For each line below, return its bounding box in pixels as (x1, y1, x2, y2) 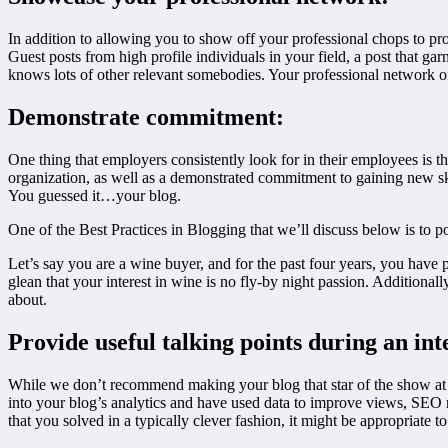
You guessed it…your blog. (8, 187, 181, 205)
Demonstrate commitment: (8, 104, 284, 131)
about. (8, 291, 47, 309)
